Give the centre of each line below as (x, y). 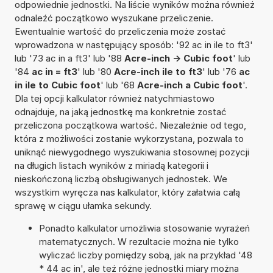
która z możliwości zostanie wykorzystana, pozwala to (129, 138)
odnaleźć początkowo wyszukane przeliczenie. (114, 18)
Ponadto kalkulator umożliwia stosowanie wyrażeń (144, 228)
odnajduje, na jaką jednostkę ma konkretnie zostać (120, 112)
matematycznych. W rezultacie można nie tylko (139, 241)
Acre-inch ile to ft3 (158, 71)
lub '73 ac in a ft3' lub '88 (69, 58)
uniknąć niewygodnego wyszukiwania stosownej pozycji (132, 152)
